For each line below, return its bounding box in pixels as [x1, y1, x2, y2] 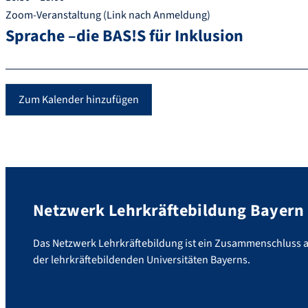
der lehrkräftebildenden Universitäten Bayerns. [33, 252, 250, 267]
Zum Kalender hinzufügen [19, 92, 139, 108]
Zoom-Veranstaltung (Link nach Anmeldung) [5, 8, 210, 23]
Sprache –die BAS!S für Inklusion [5, 24, 243, 49]
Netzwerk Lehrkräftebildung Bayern [33, 199, 305, 223]
